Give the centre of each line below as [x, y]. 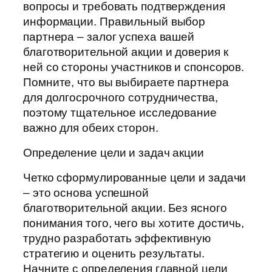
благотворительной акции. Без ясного [125, 208]
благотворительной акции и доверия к [126, 52]
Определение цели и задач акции [114, 152]
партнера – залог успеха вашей [109, 37]
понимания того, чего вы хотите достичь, [134, 223]
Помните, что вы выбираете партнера [126, 83]
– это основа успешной [86, 193]
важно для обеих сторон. [91, 128]
